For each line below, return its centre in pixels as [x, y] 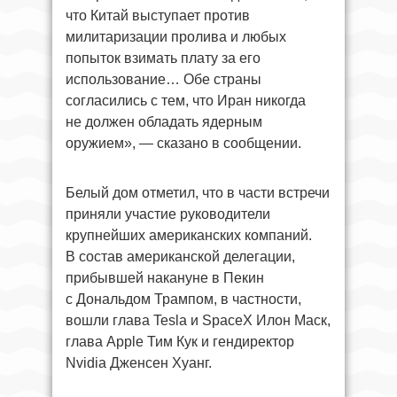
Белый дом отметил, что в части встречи [198, 193]
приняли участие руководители [168, 214]
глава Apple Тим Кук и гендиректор [180, 342]
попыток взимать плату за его [163, 58]
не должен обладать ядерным [164, 122]
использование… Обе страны [163, 79]
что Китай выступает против [158, 16]
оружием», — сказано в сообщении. [183, 143]
